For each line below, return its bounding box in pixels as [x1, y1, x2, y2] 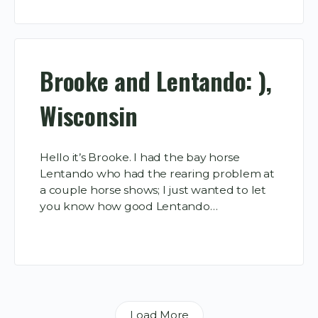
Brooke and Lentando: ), [40, 62, 272, 99]
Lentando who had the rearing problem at [40, 167, 275, 181]
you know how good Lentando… [40, 199, 218, 214]
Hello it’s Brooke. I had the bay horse [40, 150, 240, 165]
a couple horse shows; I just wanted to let [40, 183, 266, 197]
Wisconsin [40, 97, 138, 133]
